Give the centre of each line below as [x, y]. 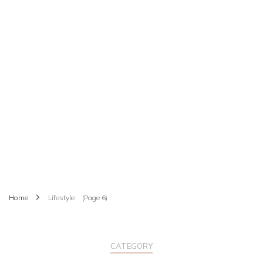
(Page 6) [95, 197]
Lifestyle [61, 197]
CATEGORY [131, 246]
